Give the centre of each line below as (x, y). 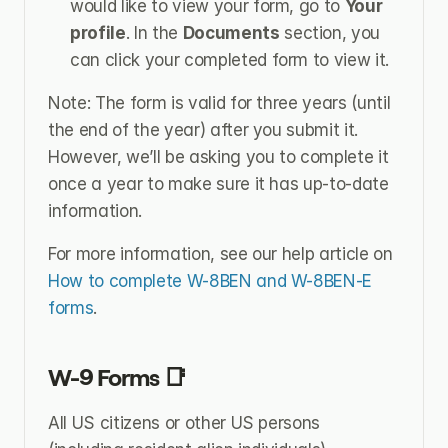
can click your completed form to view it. (230, 59)
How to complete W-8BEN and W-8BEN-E (210, 280)
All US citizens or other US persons (184, 422)
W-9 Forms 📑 (117, 377)
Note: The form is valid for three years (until (219, 102)
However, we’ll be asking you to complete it (218, 156)
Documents (231, 32)
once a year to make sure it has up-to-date (218, 183)
